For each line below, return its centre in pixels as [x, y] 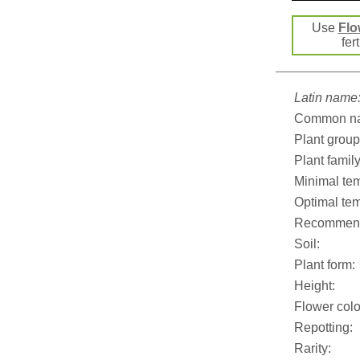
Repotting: [323, 327]
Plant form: [325, 265]
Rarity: [313, 348]
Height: [315, 286]
